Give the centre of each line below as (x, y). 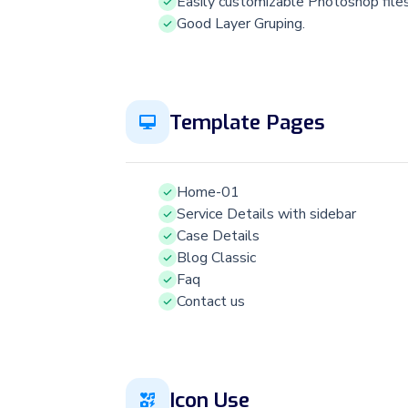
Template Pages (247, 122)
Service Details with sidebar (266, 214)
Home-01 (208, 193)
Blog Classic (216, 258)
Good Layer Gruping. (241, 24)
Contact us (211, 302)
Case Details (218, 236)
